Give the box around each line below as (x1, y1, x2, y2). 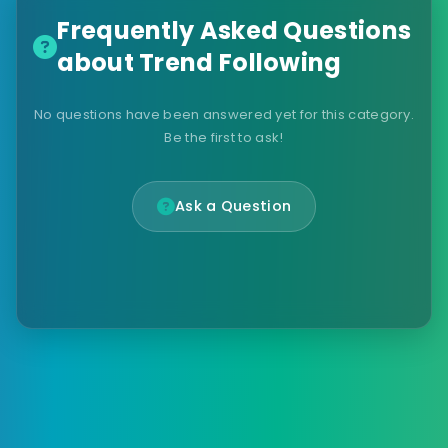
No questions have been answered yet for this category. (33, 105, 415, 124)
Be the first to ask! (164, 128, 284, 147)
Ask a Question (175, 196, 292, 216)
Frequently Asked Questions (57, 14, 412, 47)
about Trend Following (57, 46, 342, 79)
